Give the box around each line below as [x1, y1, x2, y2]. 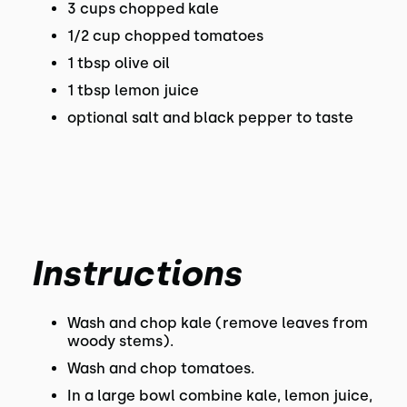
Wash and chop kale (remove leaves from [66, 314, 368, 332]
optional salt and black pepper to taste [66, 109, 353, 126]
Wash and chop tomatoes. [66, 360, 254, 377]
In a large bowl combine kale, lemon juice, [66, 387, 372, 404]
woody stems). [66, 333, 174, 350]
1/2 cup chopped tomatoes [66, 27, 263, 45]
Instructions [30, 253, 241, 294]
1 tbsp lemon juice [66, 82, 199, 99]
